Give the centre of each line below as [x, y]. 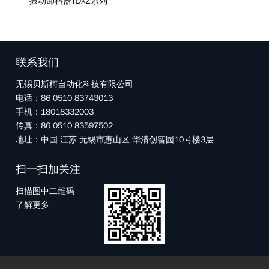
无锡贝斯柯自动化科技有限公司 [74, 84]
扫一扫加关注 [48, 169]
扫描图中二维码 [45, 191]
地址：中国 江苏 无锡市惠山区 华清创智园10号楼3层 [115, 140]
